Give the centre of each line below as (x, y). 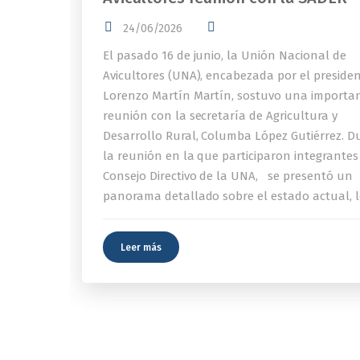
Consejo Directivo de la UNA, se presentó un (228, 176)
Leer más (141, 247)
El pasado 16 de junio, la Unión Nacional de (225, 55)
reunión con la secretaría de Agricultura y (220, 115)
